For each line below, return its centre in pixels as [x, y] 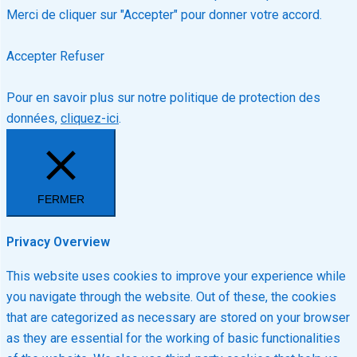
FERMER [61, 200]
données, [33, 119]
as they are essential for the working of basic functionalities [173, 338]
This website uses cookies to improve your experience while [176, 276]
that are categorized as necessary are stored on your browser [178, 317]
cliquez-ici [90, 119]
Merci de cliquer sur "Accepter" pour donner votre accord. [164, 15]
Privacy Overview [58, 241]
